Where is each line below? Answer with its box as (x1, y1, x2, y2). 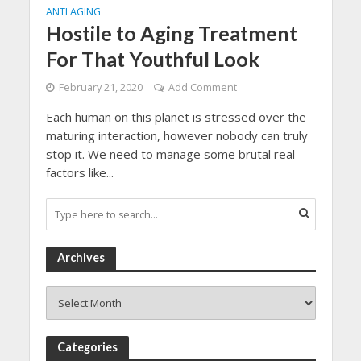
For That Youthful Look (45, 47, 259, 72)
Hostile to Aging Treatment (45, 21, 297, 46)
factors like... (45, 164, 114, 181)
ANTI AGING (45, 5, 101, 19)
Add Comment (168, 81, 237, 95)
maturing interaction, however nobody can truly (45, 127, 308, 144)
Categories (56, 340, 118, 355)
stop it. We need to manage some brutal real (45, 146, 295, 163)
